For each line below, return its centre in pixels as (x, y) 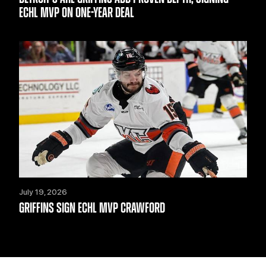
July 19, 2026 (43, 192)
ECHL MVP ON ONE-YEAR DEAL (77, 13)
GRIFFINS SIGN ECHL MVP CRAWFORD (92, 209)
